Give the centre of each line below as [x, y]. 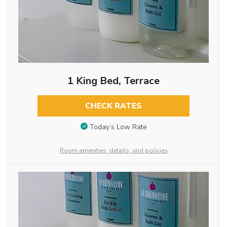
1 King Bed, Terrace [113, 81]
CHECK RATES [113, 106]
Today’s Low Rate [118, 127]
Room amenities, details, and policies [113, 150]
